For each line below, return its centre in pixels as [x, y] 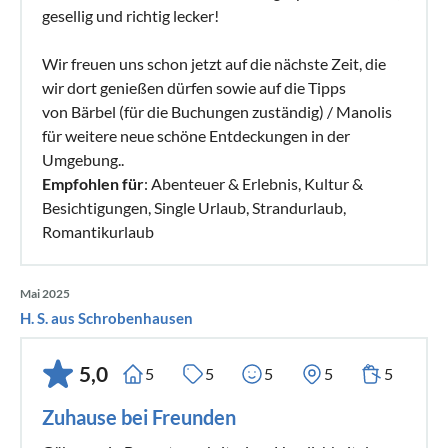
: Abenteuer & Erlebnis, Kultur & [253, 183]
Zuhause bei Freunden [139, 416]
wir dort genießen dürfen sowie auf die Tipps [194, 87]
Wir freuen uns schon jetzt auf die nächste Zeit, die [214, 63]
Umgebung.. [83, 159]
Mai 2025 [45, 293]
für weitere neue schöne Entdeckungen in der [196, 135]
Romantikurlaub [98, 231]
